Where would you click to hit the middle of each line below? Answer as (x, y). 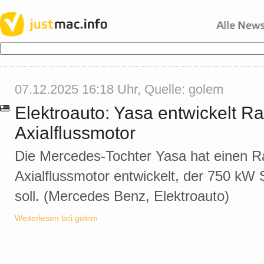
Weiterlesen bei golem (56, 218)
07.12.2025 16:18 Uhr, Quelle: (102, 89)
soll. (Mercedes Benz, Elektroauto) (122, 196)
